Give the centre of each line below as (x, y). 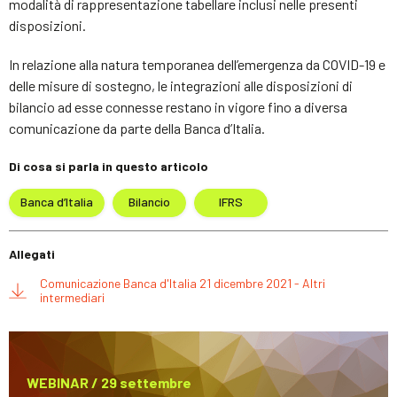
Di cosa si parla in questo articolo (109, 166)
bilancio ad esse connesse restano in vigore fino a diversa (178, 106)
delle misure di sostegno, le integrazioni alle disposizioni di (181, 85)
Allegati (32, 253)
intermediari (72, 297)
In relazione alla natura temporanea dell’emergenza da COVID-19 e (197, 64)
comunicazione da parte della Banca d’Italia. (137, 128)
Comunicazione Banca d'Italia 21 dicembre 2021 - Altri (183, 283)
